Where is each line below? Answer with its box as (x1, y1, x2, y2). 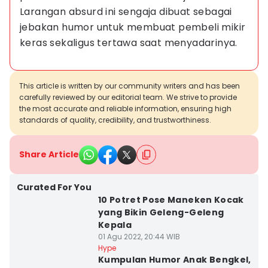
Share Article (19, 148, 79, 160)
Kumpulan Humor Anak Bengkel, (98, 254, 251, 266)
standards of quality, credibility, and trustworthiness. (19, 115, 211, 125)
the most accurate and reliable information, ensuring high (19, 103, 232, 114)
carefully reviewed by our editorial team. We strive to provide (19, 92, 237, 102)
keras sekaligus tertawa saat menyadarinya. (20, 36, 237, 50)
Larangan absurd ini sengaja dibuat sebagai (20, 5, 235, 19)
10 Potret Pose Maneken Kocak (98, 194, 244, 206)
